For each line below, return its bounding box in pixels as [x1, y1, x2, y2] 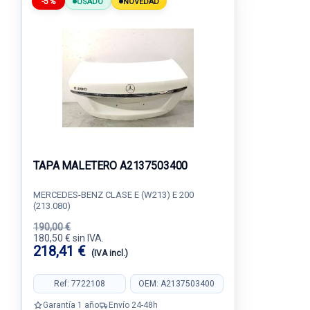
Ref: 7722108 [54, 278, 106, 289]
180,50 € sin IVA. [33, 232, 104, 244]
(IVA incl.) [91, 248, 128, 258]
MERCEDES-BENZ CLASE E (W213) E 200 [33, 190, 194, 200]
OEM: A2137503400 [138, 278, 215, 289]
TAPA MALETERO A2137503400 [33, 159, 188, 172]
